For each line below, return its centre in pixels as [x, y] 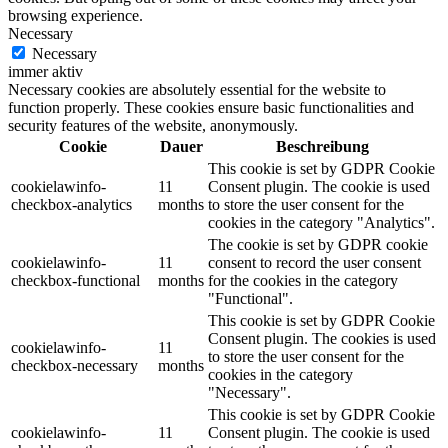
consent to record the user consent [314, 263]
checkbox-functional [75, 281]
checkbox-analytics [71, 205]
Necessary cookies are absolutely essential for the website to [197, 90]
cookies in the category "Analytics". [321, 223]
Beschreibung [322, 147]
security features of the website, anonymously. [153, 126]
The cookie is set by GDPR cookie [318, 245]
